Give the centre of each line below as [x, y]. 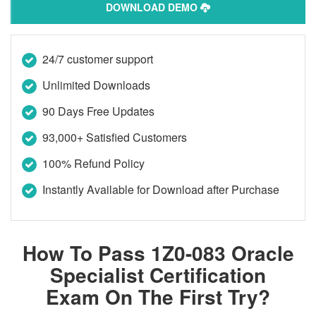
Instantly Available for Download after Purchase [161, 189]
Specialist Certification [158, 275]
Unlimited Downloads [96, 85]
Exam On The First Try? [158, 297]
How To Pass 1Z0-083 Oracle [158, 253]
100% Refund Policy [93, 163]
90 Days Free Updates [98, 111]
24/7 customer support [98, 59]
